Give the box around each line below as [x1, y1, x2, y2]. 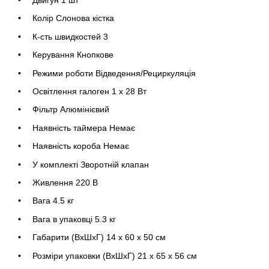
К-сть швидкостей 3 [32, 31, 108, 41]
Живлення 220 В [32, 177, 98, 187]
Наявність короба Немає [32, 141, 129, 151]
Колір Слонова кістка [32, 13, 114, 23]
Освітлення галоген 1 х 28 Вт [32, 86, 149, 97]
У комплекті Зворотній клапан [32, 159, 149, 169]
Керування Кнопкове [32, 50, 113, 60]
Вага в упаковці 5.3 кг [32, 214, 116, 224]
